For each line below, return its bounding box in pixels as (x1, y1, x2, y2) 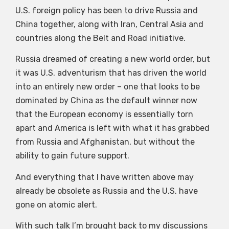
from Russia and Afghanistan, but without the (15, 137, 195, 147)
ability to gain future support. (15, 151, 129, 161)
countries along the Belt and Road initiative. (15, 33, 186, 43)
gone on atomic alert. (15, 199, 97, 210)
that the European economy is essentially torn (15, 109, 193, 120)
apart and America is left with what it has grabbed (15, 123, 210, 133)
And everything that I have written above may (15, 172, 194, 182)
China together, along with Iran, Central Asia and (15, 19, 203, 29)
